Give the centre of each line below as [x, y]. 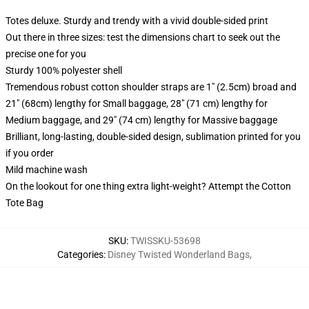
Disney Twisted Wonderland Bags [179, 255]
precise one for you [46, 54]
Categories [80, 255]
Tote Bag [24, 203]
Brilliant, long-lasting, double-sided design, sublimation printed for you [153, 137]
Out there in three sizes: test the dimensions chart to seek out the [143, 37]
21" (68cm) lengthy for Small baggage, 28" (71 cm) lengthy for [137, 103]
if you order [30, 153]
